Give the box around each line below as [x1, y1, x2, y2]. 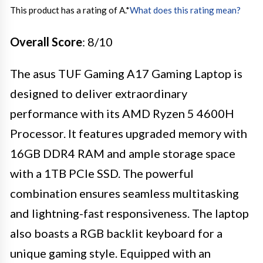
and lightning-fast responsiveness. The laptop [10, 206, 249, 221]
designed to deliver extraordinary [10, 86, 187, 101]
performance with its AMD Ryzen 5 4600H [10, 106, 234, 121]
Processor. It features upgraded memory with [10, 126, 247, 141]
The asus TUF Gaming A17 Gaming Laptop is [10, 66, 242, 81]
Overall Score [10, 35, 82, 49]
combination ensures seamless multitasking [10, 186, 239, 201]
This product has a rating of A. [10, 5, 126, 16]
